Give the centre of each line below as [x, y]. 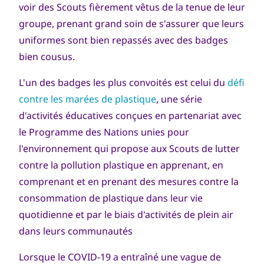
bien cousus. [47, 57]
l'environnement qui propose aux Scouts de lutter [129, 148]
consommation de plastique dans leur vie [111, 198]
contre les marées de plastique [88, 99]
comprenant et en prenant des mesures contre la [129, 181]
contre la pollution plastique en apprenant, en [121, 165]
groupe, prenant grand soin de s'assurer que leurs [131, 24]
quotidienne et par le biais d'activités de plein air [126, 214]
